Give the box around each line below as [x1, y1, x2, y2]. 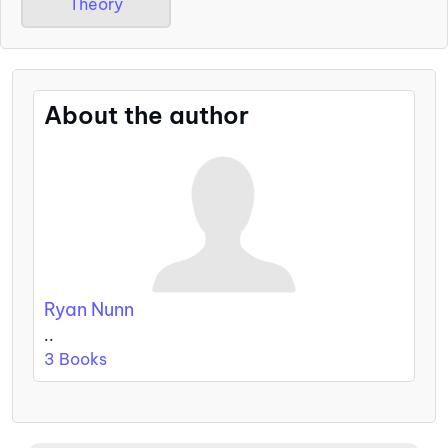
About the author [44, 99, 249, 130]
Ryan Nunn [44, 298, 134, 322]
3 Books [44, 349, 107, 370]
